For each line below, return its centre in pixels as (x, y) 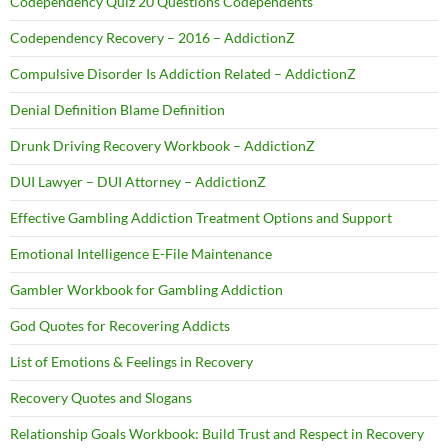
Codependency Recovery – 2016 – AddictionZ (152, 38)
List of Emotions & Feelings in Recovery (131, 362)
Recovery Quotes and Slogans (101, 398)
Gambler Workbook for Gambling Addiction (146, 290)
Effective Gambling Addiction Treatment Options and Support (201, 218)
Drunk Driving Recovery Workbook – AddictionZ (162, 146)
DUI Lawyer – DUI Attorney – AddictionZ (138, 182)
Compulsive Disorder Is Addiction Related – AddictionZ (183, 74)
